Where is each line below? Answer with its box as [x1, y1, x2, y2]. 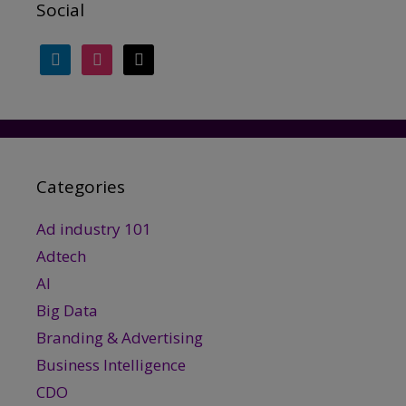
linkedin [39, 44, 97, 65]
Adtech [36, 246, 86, 266]
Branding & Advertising [36, 327, 203, 348]
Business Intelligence [36, 354, 186, 375]
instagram [81, 44, 155, 65]
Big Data [36, 300, 98, 321]
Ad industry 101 [36, 218, 151, 239]
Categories [36, 175, 125, 198]
